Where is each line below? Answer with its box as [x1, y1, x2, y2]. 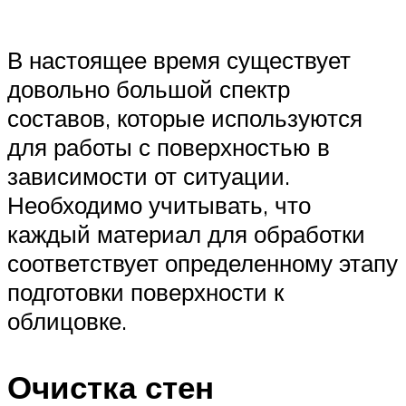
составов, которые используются [7, 103, 362, 133]
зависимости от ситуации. [7, 161, 290, 191]
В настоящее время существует [7, 45, 351, 75]
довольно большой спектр [7, 74, 290, 104]
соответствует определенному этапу [7, 248, 398, 278]
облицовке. [7, 306, 127, 336]
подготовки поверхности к [7, 277, 284, 307]
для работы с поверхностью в [7, 132, 330, 162]
